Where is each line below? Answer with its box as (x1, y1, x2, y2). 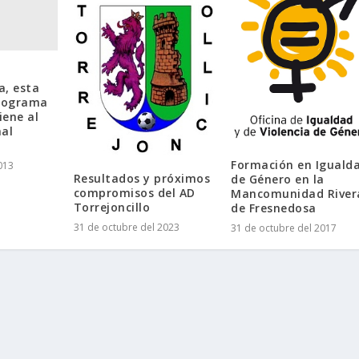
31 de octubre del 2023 (73, 220, 179, 235)
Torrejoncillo (73, 200, 151, 216)
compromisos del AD (73, 185, 196, 201)
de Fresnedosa (231, 200, 317, 216)
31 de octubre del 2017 (231, 221, 337, 236)
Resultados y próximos (73, 171, 211, 187)
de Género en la (231, 171, 325, 188)
